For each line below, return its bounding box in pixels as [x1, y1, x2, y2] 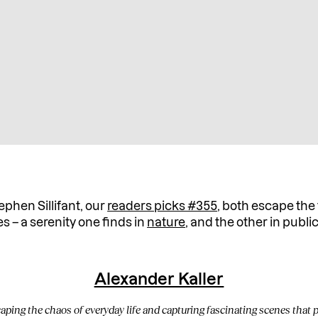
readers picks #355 [107, 199, 218, 212]
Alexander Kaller [94, 271, 224, 287]
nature [147, 216, 186, 229]
